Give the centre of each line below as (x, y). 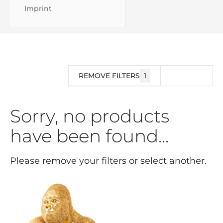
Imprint (38, 8)
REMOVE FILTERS (109, 76)
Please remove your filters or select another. (108, 161)
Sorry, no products (90, 116)
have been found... (89, 136)
